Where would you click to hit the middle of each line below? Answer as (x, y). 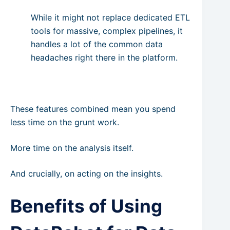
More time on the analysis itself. (72, 148)
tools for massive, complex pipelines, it (107, 31)
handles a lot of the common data (97, 44)
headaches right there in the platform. (104, 57)
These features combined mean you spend (93, 109)
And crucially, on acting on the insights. (87, 173)
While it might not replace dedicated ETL (110, 17)
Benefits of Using (86, 206)
